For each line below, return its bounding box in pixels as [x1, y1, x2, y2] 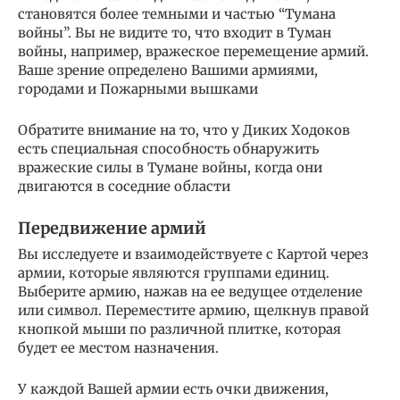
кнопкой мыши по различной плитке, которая [18, 321, 341, 338]
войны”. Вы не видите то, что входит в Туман [18, 24, 331, 42]
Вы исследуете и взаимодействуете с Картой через [18, 246, 369, 263]
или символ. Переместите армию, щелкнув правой [18, 302, 369, 320]
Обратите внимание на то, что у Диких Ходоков [18, 121, 350, 139]
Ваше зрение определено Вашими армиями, [18, 62, 318, 79]
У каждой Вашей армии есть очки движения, [18, 380, 329, 398]
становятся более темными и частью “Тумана [18, 5, 336, 23]
